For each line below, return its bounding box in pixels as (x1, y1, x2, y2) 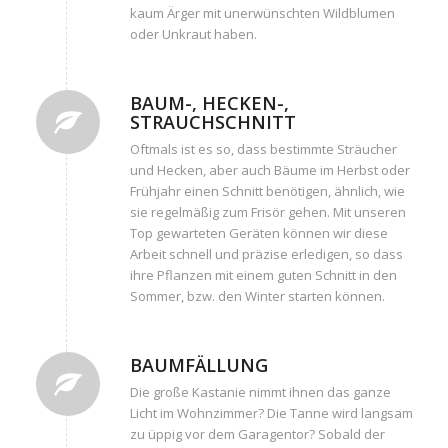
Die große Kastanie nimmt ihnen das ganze (129, 382, 391, 401)
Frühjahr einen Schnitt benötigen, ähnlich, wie (129, 181, 405, 200)
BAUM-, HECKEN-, (129, 90, 289, 115)
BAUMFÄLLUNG (129, 352, 268, 377)
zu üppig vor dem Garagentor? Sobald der (129, 424, 385, 443)
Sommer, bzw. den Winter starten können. (129, 286, 385, 305)
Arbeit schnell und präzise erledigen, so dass (129, 244, 403, 263)
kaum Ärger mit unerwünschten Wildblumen (129, 3, 395, 22)
